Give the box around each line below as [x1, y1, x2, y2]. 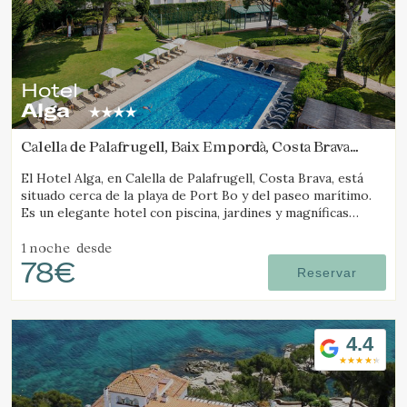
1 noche [21, 240, 70, 255]
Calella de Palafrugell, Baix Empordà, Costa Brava [21, 138, 350, 154]
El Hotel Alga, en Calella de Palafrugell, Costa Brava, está [21, 170, 363, 186]
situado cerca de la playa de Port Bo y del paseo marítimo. [21, 187, 372, 203]
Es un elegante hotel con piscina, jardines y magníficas [21, 204, 349, 221]
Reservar [297, 265, 357, 280]
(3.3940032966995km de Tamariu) [21, 154, 260, 171]
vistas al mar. [21, 222, 98, 238]
